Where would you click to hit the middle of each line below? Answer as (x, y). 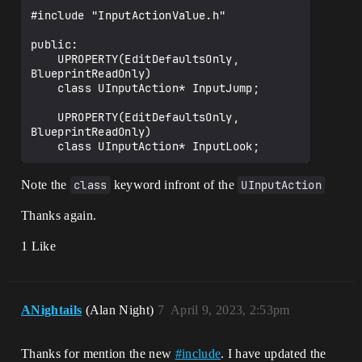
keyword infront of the (174, 185)
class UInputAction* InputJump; (44, 88)
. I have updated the (274, 354)
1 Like (38, 246)
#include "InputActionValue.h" (128, 15)
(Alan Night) (121, 310)
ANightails (52, 310)
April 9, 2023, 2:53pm (230, 310)
